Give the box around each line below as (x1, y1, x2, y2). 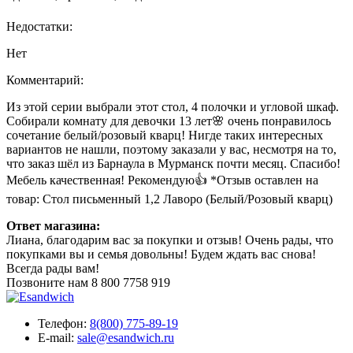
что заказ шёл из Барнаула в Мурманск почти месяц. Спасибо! (6, 157, 340, 171)
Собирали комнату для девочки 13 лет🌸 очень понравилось (6, 114, 331, 128)
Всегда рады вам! (6, 262, 99, 276)
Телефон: (38, 317, 90, 331)
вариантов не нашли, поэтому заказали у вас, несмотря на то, (6, 143, 336, 157)
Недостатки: (6, 20, 72, 34)
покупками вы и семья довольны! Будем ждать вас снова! (6, 247, 316, 262)
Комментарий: (6, 73, 84, 87)
